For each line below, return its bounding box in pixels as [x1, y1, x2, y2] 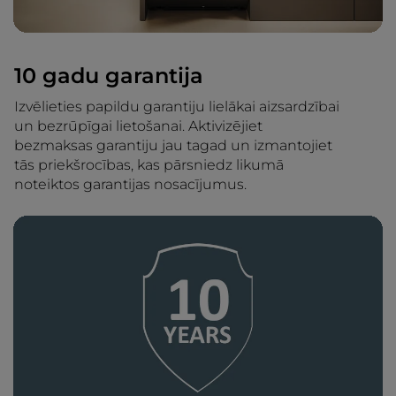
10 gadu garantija [14, 63, 203, 89]
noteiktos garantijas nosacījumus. [14, 176, 247, 194]
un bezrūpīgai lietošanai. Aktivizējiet [14, 118, 263, 135]
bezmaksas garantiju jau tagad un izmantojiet [14, 137, 332, 155]
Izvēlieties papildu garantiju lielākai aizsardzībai [14, 98, 339, 116]
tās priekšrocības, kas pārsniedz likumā [14, 156, 284, 174]
